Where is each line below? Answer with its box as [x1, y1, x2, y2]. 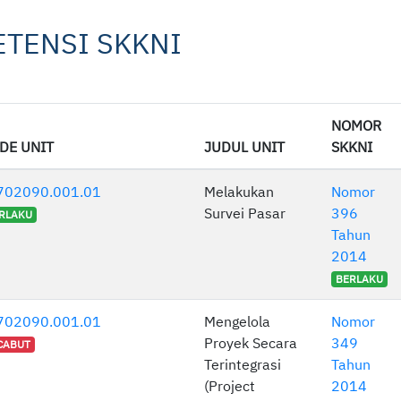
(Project [204, 377, 255, 396]
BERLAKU [335, 272, 383, 286]
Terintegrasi [204, 355, 281, 374]
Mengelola [204, 312, 270, 331]
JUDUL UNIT [204, 138, 285, 157]
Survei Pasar [204, 204, 286, 223]
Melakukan [204, 183, 274, 201]
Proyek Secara [204, 334, 297, 353]
